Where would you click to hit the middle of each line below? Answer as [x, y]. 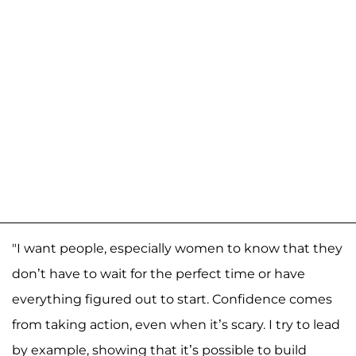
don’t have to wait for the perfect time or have [159, 274]
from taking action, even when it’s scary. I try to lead [176, 325]
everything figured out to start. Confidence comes [172, 300]
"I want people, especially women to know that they [177, 249]
